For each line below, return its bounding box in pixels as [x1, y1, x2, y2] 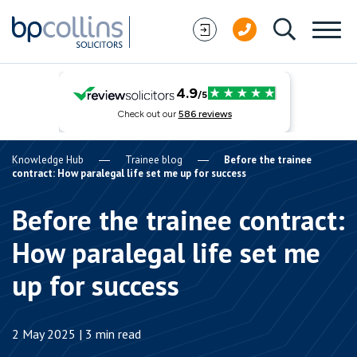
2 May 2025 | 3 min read [12, 326, 141, 342]
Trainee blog [125, 153, 182, 167]
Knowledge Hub [12, 153, 84, 167]
